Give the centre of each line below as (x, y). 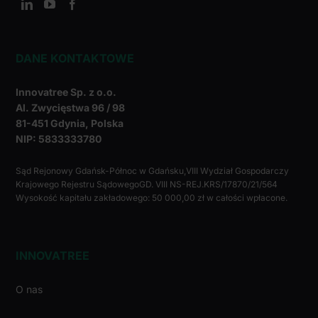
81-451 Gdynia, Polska (70, 124)
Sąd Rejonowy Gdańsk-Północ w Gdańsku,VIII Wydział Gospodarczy (153, 171)
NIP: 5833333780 (59, 139)
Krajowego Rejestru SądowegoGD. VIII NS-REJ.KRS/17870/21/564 (147, 185)
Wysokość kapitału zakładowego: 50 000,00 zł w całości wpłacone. (152, 198)
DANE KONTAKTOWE (75, 59)
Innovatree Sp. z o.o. (66, 92)
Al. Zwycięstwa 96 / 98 (71, 108)
